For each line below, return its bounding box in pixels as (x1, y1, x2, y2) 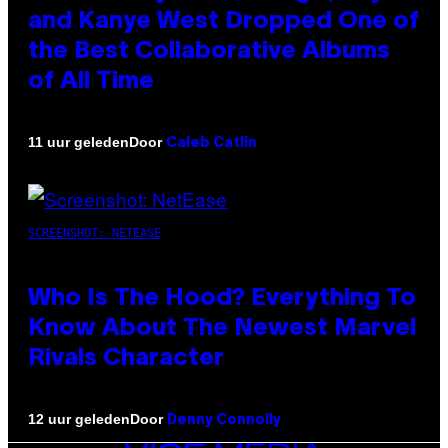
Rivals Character (28, 347, 224, 370)
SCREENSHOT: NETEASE (28, 225, 161, 240)
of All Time (28, 70, 154, 93)
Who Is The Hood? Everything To (28, 287, 416, 310)
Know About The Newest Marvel (28, 317, 416, 340)
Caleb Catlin (166, 136, 257, 150)
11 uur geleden (28, 134, 129, 151)
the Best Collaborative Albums (28, 40, 390, 63)
